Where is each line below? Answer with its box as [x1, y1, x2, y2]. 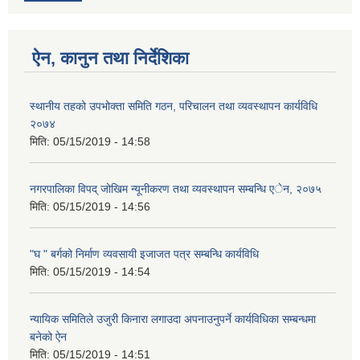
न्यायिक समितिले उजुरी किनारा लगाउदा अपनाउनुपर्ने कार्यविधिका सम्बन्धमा [30, 312, 316, 325]
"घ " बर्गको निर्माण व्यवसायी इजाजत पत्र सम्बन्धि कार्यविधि [30, 247, 259, 260]
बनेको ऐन [30, 329, 67, 343]
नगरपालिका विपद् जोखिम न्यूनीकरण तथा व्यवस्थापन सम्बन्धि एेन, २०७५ [30, 182, 321, 195]
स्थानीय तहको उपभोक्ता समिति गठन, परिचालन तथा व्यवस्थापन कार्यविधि [30, 99, 317, 112]
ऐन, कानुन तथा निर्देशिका [32, 47, 189, 68]
